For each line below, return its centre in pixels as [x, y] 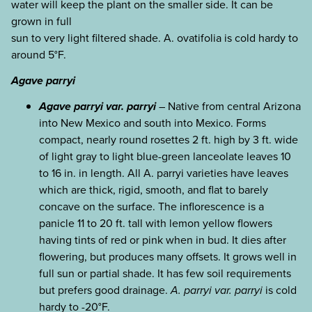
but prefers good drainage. [105, 290]
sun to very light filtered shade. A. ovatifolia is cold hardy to [155, 38]
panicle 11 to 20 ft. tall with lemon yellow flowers [156, 223]
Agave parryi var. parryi [97, 106]
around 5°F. [39, 55]
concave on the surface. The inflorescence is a [151, 206]
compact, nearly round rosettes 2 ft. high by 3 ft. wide [169, 139]
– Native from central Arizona [228, 106]
